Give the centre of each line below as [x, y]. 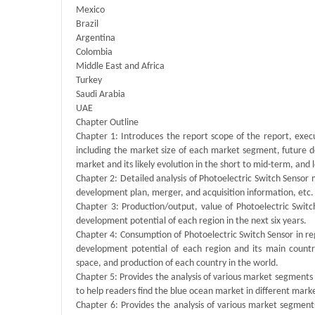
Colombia [94, 53]
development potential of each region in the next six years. [191, 221]
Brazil [87, 25]
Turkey [89, 81]
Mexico [90, 11]
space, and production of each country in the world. [177, 264]
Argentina [96, 39]
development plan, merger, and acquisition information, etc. [195, 193]
